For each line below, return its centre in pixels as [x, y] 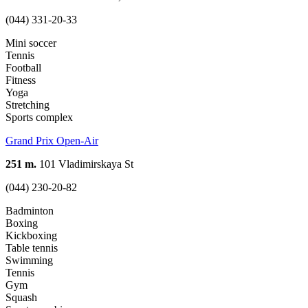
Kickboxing [31, 236]
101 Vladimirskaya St [85, 164]
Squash [21, 298]
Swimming [29, 261]
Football [23, 68]
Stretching [27, 105]
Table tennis [32, 248]
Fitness [21, 80]
